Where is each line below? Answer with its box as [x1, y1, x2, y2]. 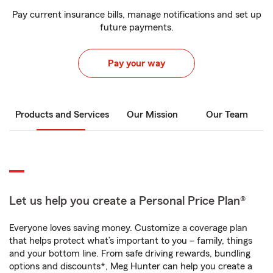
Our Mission [127, 110, 178, 119]
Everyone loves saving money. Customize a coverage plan [9, 223, 247, 233]
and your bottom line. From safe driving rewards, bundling [9, 249, 250, 258]
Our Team [205, 110, 248, 119]
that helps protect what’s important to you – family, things [9, 236, 252, 246]
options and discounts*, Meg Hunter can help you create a [9, 261, 252, 271]
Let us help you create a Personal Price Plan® [9, 195, 246, 207]
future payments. [99, 23, 174, 32]
